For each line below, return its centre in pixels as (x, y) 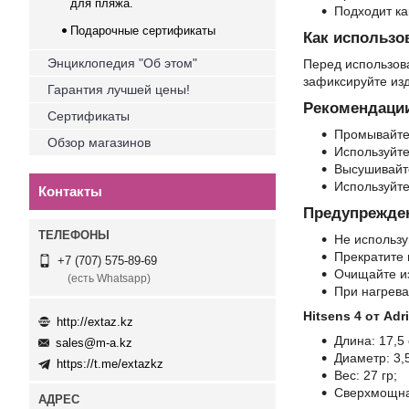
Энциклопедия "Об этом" (122, 63)
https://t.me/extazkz (110, 364)
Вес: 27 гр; (366, 375)
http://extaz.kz (95, 321)
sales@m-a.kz (94, 343)
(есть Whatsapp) (109, 279)
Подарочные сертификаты (143, 31)
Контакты (70, 191)
